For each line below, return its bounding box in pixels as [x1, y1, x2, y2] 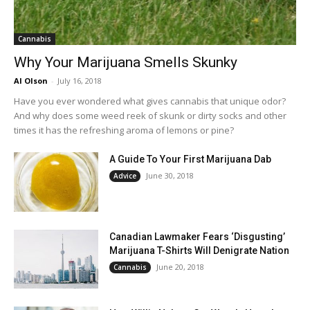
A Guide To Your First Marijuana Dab [109, 154, 272, 165]
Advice [113, 171, 137, 181]
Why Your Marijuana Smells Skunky [14, 54, 237, 71]
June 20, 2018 [156, 261, 205, 272]
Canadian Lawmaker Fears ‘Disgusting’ [109, 230, 286, 242]
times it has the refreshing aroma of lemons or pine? [14, 124, 234, 137]
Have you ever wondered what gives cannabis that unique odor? [14, 95, 286, 108]
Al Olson [14, 75, 48, 86]
